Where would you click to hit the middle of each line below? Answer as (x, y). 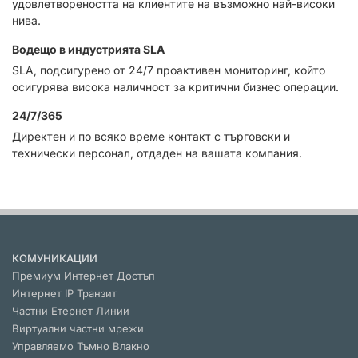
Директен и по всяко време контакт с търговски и (151, 136)
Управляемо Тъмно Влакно (81, 346)
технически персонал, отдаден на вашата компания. (157, 153)
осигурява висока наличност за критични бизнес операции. (175, 86)
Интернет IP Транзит (64, 293)
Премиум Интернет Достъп (84, 276)
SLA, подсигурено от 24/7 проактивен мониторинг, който (169, 70)
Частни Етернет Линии (71, 311)
